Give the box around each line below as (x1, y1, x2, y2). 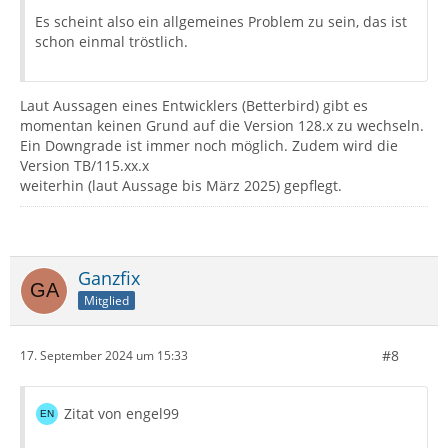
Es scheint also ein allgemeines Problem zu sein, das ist (35, 11, 407, 31)
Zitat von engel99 (64, 403, 179, 423)
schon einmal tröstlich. (35, 31, 188, 51)
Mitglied (84, 292, 129, 310)
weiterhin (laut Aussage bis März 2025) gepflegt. (20, 175, 342, 195)
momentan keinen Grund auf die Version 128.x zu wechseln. (20, 115, 424, 135)
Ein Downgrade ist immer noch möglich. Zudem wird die (20, 135, 398, 155)
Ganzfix (78, 265, 140, 290)
